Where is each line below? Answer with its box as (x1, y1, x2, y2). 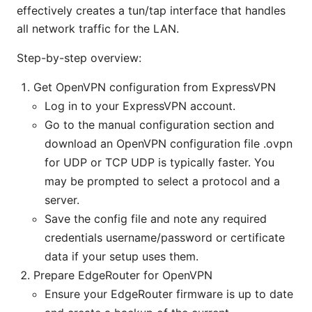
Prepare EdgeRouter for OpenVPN (33, 268, 212, 283)
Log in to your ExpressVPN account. (45, 99, 235, 114)
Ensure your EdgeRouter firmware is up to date (45, 287, 293, 302)
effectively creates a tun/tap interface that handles (17, 3, 286, 18)
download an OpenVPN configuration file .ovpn (45, 136, 292, 151)
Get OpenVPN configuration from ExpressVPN (33, 80, 276, 95)
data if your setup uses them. (45, 249, 198, 264)
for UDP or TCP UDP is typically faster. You (45, 155, 274, 170)
